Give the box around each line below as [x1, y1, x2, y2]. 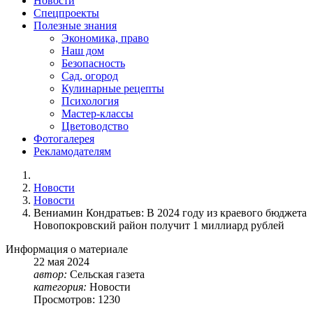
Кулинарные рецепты [61, 82, 164, 95]
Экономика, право [61, 32, 149, 45]
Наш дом [61, 45, 104, 57]
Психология [61, 95, 119, 108]
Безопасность [61, 57, 125, 70]
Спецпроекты [34, 7, 99, 20]
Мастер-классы [61, 108, 133, 120]
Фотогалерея [34, 133, 94, 145]
